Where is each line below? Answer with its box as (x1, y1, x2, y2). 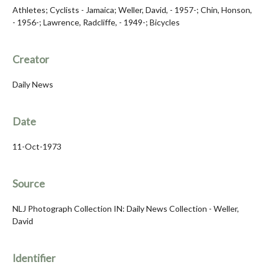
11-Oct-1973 (12, 141, 62, 152)
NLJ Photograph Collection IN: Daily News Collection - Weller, (12, 203, 239, 214)
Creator (12, 53, 49, 66)
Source (12, 177, 45, 190)
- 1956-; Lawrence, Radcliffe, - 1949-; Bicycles (12, 17, 180, 28)
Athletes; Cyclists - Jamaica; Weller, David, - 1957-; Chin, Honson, (12, 5, 252, 15)
